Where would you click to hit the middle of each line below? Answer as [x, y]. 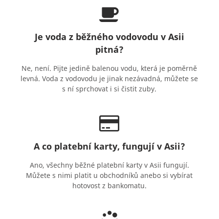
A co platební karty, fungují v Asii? [109, 146]
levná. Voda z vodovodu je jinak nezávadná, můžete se [109, 79]
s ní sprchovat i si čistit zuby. [109, 89]
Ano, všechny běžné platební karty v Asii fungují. [109, 165]
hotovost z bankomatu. [109, 186]
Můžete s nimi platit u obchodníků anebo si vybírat [109, 175]
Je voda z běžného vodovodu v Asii [109, 37]
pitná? [109, 50]
